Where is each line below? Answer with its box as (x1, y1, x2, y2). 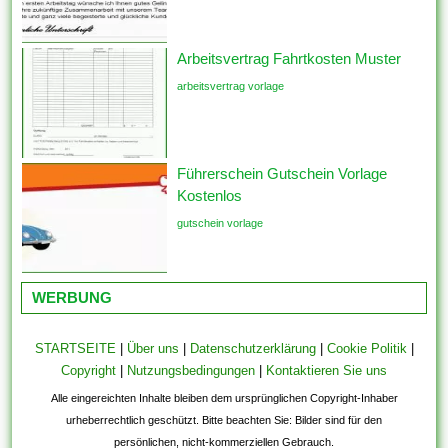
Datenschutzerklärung (189, 340, 316, 356)
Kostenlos (177, 186, 243, 204)
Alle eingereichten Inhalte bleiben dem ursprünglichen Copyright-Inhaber (50, 391, 398, 404)
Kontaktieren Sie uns (266, 362, 387, 378)
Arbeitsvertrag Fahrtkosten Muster (177, 49, 402, 67)
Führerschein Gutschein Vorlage (177, 164, 388, 182)
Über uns (126, 340, 179, 356)
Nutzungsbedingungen (127, 362, 255, 378)
